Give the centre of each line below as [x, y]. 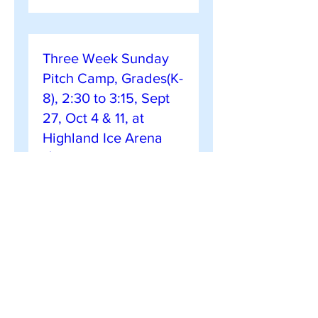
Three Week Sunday [106, 58]
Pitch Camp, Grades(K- [113, 78]
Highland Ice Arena [103, 138]
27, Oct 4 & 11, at [93, 118]
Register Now [114, 245]
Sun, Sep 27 [72, 175]
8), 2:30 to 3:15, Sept [106, 98]
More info [66, 199]
